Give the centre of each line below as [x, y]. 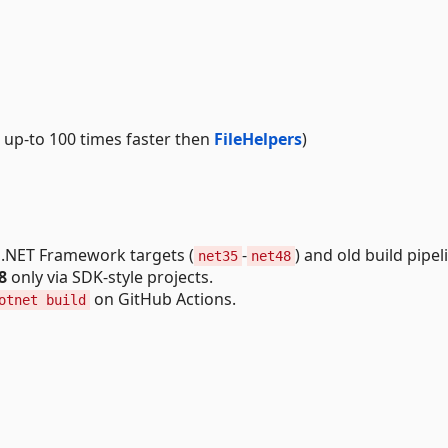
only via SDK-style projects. [110, 276]
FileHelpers [258, 138]
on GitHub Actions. [163, 298]
